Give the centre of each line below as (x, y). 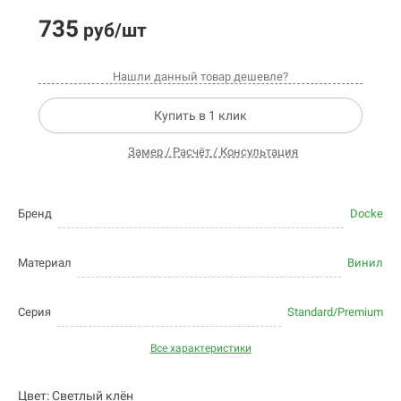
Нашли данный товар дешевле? (200, 77)
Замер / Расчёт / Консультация (213, 151)
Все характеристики (200, 349)
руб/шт (113, 31)
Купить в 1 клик (200, 116)
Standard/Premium (335, 312)
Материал (45, 263)
